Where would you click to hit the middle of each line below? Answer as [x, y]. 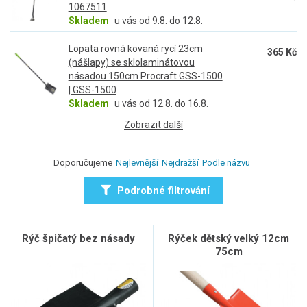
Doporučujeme [83, 163]
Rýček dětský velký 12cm [229, 238]
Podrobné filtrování [162, 191]
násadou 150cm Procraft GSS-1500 [145, 76]
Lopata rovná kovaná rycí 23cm [135, 49]
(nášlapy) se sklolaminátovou [131, 62]
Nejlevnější [137, 163]
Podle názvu [226, 163]
